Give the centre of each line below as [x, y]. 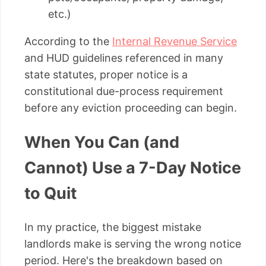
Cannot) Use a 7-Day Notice [133, 168]
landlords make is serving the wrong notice [133, 244]
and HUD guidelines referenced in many [124, 58]
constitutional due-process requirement [124, 91]
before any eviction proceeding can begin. [131, 107]
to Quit [50, 194]
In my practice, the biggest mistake [113, 227]
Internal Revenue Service [175, 41]
